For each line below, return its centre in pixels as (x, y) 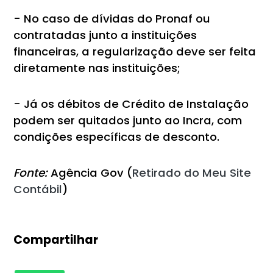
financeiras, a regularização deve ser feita (135, 51)
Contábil (38, 189)
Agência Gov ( (90, 172)
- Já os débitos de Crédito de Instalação (131, 104)
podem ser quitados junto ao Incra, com (128, 120)
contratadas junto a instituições (105, 35)
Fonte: (31, 172)
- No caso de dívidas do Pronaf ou (112, 18)
